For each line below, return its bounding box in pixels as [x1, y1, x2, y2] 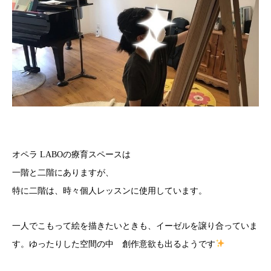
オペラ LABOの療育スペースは [12, 150, 131, 159]
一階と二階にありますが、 [12, 168, 114, 177]
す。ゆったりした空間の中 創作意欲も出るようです [12, 240, 215, 249]
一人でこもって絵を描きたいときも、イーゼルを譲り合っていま [12, 221, 258, 230]
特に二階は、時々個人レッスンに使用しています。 [12, 186, 207, 195]
